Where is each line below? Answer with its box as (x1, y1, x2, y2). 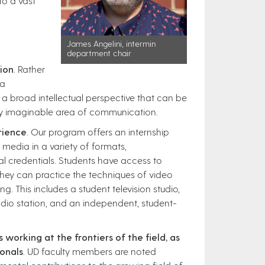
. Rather (14, 63, 45, 75)
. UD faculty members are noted (23, 245, 156, 257)
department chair (66, 48, 131, 59)
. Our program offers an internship (27, 126, 169, 137)
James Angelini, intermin (66, 38, 156, 49)
